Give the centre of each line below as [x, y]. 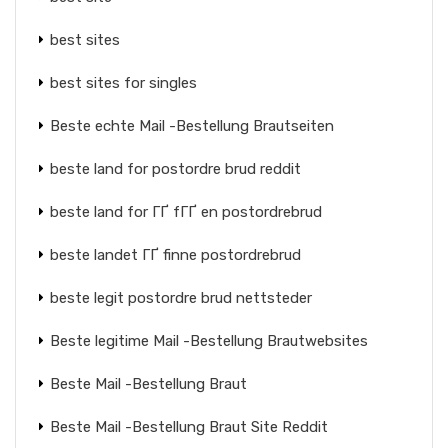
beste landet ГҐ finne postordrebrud [175, 255]
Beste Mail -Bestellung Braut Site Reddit [189, 427]
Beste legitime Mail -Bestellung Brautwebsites [209, 341]
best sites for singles [123, 83]
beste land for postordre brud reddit [175, 169]
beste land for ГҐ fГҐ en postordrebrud [186, 212]
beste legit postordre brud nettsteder [181, 298]
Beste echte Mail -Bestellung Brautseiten [192, 126]
